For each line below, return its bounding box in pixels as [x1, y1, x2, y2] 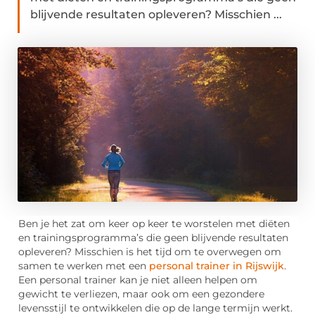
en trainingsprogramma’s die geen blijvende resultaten [18, 232, 288, 244]
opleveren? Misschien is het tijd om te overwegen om [18, 246, 281, 258]
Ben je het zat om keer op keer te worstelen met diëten [18, 218, 290, 230]
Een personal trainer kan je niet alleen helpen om [18, 274, 257, 286]
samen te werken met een [18, 260, 149, 272]
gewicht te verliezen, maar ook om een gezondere [18, 288, 264, 300]
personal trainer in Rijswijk [149, 260, 284, 272]
